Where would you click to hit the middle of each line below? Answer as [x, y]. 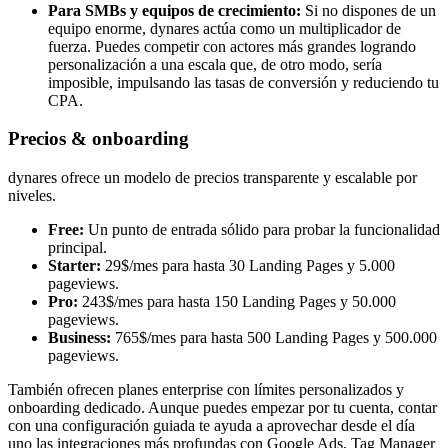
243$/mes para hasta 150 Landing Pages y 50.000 [237, 302]
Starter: [74, 266]
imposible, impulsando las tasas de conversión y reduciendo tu [243, 82]
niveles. [32, 196]
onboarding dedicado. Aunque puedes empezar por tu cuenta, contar [222, 408]
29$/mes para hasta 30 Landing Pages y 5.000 [248, 266]
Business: [79, 338]
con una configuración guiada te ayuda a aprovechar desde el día [211, 426]
